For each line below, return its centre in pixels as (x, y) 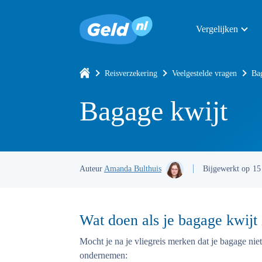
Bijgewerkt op (226, 169)
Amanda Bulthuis (133, 169)
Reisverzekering (131, 73)
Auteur (92, 169)
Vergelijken (217, 29)
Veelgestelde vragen (204, 73)
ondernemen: (104, 255)
